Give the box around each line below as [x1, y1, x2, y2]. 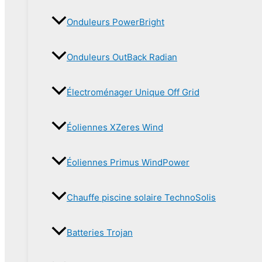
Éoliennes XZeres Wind [67, 121, 163, 133]
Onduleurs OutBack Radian [67, 51, 177, 63]
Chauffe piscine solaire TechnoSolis [67, 191, 216, 203]
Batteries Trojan [67, 226, 133, 238]
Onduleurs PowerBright [67, 16, 164, 27]
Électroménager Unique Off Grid [67, 86, 199, 98]
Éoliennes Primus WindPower [67, 156, 189, 168]
